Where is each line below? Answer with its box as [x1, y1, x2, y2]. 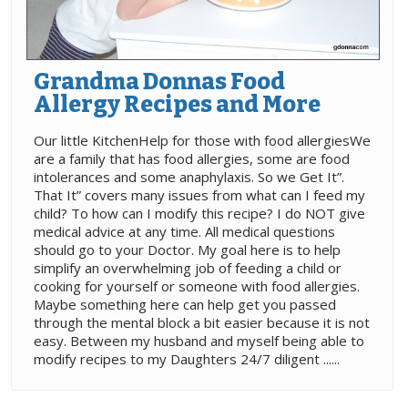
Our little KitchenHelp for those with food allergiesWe [34, 130, 371, 149]
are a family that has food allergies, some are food [34, 148, 350, 168]
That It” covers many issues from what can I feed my [34, 185, 365, 204]
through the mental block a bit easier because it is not [34, 312, 370, 331]
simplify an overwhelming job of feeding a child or [34, 258, 342, 277]
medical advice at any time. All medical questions [34, 221, 335, 240]
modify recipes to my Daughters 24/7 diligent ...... [34, 349, 340, 368]
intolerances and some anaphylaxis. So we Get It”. [34, 167, 344, 186]
